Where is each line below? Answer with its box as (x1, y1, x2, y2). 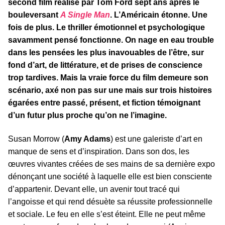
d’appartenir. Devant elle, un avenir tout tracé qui (8, 185, 180, 194)
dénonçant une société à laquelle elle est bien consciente (8, 172, 212, 181)
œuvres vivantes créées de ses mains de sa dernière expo (8, 160, 215, 169)
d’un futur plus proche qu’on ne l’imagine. (8, 110, 167, 120)
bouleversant (8, 10, 60, 19)
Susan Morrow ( (8, 135, 64, 144)
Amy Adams (64, 135, 110, 144)
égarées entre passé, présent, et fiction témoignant (8, 98, 200, 107)
